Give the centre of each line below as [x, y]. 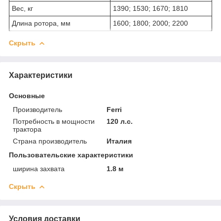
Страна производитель [50, 141]
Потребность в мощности [54, 121]
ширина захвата [39, 168]
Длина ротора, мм [41, 23]
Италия [119, 141]
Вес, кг [22, 8]
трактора [27, 129]
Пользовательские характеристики [71, 155]
